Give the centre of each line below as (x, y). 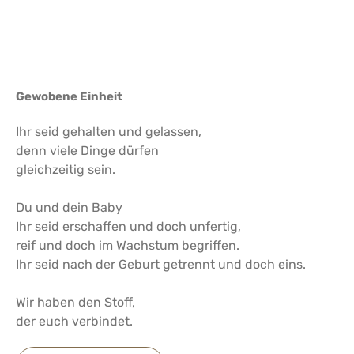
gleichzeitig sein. (66, 169)
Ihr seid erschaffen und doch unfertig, (128, 226)
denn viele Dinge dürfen (87, 151)
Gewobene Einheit (70, 96)
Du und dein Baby (69, 207)
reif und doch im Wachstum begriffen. (128, 245)
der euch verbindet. (74, 321)
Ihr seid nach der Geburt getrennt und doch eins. (161, 264)
